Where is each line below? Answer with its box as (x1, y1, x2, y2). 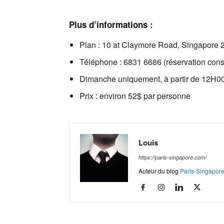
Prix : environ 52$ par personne (79, 90, 190, 101)
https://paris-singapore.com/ (138, 153, 206, 161)
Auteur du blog (138, 166, 180, 175)
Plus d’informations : (69, 18, 153, 30)
